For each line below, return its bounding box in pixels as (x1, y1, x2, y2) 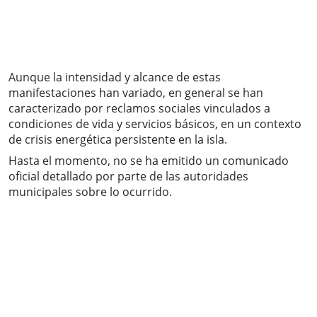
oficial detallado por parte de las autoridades (8, 168, 248, 185)
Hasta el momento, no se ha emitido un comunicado (8, 153, 289, 169)
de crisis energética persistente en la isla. (8, 132, 227, 148)
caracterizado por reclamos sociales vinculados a (8, 100, 270, 117)
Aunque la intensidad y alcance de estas (8, 69, 221, 86)
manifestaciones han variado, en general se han (8, 85, 263, 101)
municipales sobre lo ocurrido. (8, 184, 172, 200)
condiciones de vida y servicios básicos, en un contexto (8, 116, 301, 132)
